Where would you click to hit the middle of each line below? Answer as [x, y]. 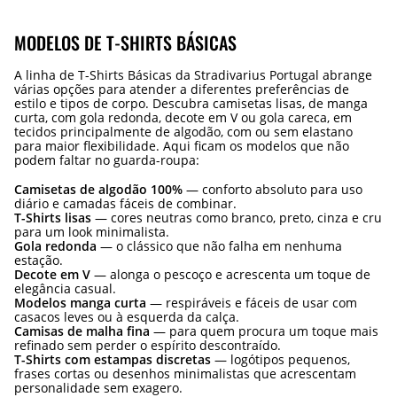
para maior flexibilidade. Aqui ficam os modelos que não [182, 146]
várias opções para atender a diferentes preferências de [182, 90]
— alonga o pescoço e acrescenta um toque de [230, 275]
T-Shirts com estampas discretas [113, 360]
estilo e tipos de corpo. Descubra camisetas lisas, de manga [191, 104]
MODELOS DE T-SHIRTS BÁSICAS [125, 43]
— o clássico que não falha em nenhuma [219, 246]
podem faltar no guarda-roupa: [107, 160]
